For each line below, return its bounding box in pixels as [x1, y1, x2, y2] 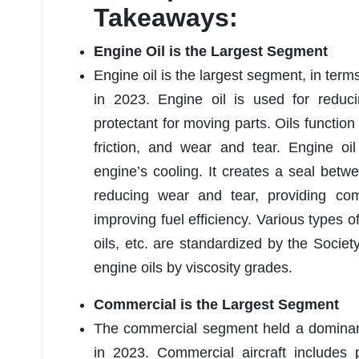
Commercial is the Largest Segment [94, 296, 339, 313]
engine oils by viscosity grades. [94, 260, 292, 276]
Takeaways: [94, 3, 238, 33]
